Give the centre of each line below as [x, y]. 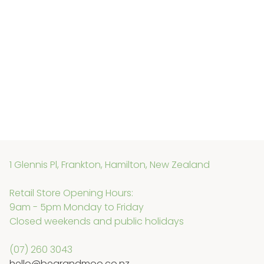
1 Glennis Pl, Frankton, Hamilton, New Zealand [110, 164]
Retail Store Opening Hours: [71, 193]
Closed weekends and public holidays [97, 221]
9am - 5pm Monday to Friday [77, 207]
